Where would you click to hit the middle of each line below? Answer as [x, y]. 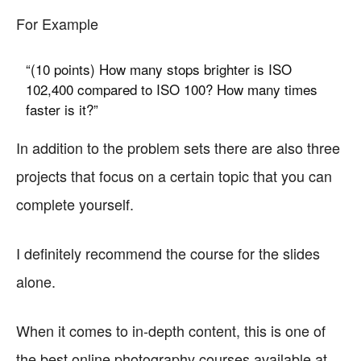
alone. [36, 281]
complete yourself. [75, 204]
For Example [57, 23]
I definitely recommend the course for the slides [168, 253]
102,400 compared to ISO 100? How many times [172, 89]
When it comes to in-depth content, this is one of [171, 330]
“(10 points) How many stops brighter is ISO [159, 69]
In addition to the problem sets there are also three [178, 147]
